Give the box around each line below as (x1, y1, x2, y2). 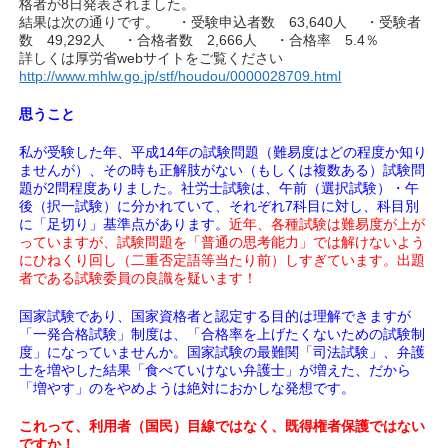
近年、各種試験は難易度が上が (229, 216, 426, 232)
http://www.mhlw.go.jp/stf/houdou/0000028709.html (19, 68, 342, 84)
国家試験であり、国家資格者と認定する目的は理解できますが (19, 308, 412, 324)
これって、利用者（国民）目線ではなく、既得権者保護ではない (19, 418, 426, 434)
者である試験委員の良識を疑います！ (19, 270, 258, 286)
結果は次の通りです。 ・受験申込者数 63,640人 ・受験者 (19, 14, 422, 30)
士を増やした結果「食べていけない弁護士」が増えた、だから (19, 362, 412, 378)
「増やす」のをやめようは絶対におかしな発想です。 (19, 380, 356, 396)
